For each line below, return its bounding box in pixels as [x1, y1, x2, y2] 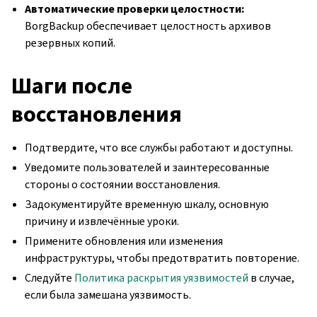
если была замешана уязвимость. [25, 287, 192, 302]
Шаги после [11, 70, 132, 100]
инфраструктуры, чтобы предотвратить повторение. [25, 250, 300, 265]
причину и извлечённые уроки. [25, 213, 180, 229]
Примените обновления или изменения [25, 233, 224, 248]
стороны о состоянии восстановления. [25, 176, 221, 192]
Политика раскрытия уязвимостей [74, 270, 249, 285]
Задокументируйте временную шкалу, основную [25, 196, 270, 212]
